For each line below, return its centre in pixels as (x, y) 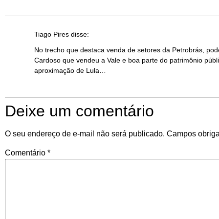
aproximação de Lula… (70, 70)
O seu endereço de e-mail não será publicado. (85, 134)
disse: (80, 34)
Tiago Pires (52, 34)
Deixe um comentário (79, 111)
